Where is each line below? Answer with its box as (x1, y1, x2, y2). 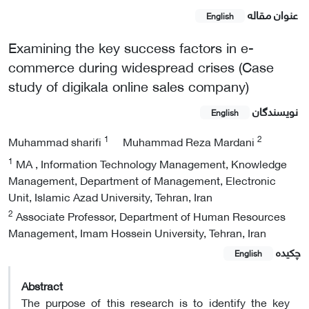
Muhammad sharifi (8, 131, 104, 152)
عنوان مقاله (248, 4, 298, 24)
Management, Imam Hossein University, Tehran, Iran (8, 222, 266, 243)
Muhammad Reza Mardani (123, 131, 257, 152)
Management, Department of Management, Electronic (8, 170, 276, 190)
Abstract (21, 275, 63, 295)
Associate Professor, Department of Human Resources (13, 206, 286, 226)
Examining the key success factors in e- (8, 34, 254, 60)
